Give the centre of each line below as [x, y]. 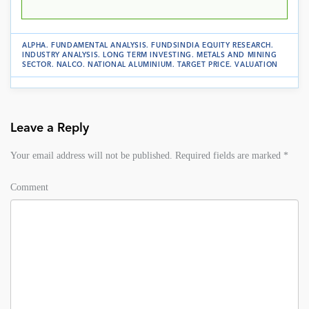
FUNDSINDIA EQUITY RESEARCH [211, 46]
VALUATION [256, 65]
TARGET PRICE [204, 65]
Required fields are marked [228, 155]
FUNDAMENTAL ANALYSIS [99, 46]
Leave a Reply [50, 128]
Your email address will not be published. [91, 155]
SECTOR [37, 65]
